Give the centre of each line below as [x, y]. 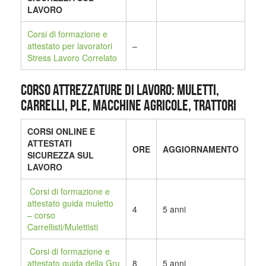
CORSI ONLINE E [61, 132]
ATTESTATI [50, 143]
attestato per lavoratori [70, 46]
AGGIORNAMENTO [201, 149]
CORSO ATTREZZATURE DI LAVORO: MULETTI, [120, 90]
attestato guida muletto [70, 203]
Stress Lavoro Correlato [72, 58]
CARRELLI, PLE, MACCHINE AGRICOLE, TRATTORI [129, 105]
